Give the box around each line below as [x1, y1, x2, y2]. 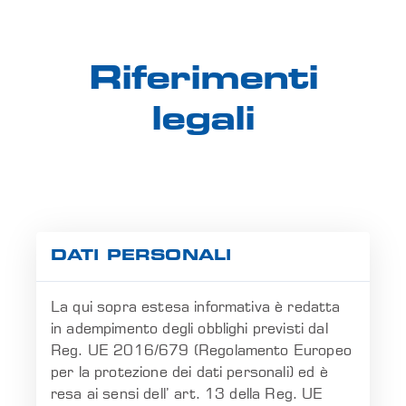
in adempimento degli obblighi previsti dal [51, 319, 328, 337]
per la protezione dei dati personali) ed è [51, 362, 328, 381]
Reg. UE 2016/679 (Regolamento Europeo [51, 341, 352, 359]
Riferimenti [88, 64, 318, 98]
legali [151, 105, 255, 139]
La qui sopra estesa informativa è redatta [51, 297, 341, 315]
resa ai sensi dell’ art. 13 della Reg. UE [51, 384, 324, 402]
